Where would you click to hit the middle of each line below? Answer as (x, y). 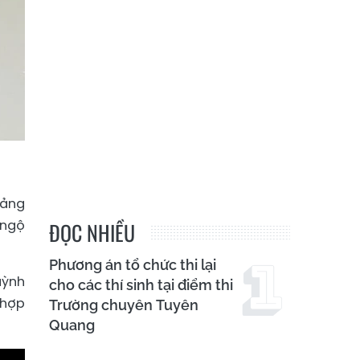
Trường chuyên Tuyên (124, 305)
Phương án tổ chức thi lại (133, 265)
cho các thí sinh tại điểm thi (141, 285)
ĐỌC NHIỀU (92, 233)
